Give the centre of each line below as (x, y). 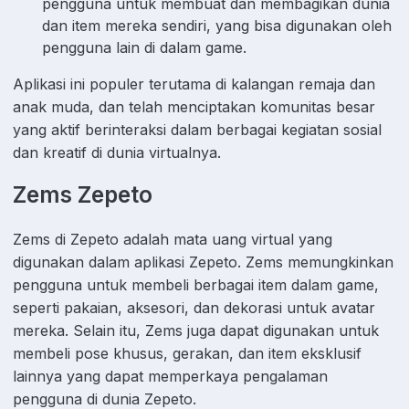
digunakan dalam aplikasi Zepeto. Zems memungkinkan (203, 262)
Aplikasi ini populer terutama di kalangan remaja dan (194, 84)
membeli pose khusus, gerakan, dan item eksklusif (187, 354)
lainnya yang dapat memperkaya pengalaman (170, 377)
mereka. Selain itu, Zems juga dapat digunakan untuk (196, 331)
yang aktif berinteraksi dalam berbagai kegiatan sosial (197, 130)
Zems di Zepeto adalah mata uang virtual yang (173, 240)
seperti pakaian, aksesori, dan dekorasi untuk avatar (194, 308)
